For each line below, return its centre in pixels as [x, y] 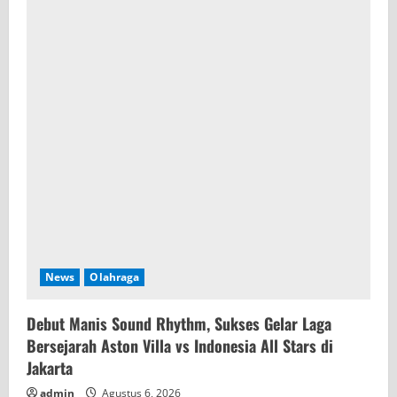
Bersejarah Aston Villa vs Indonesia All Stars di [180, 345]
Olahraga [115, 276]
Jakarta [50, 367]
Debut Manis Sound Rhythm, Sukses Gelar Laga [179, 323]
